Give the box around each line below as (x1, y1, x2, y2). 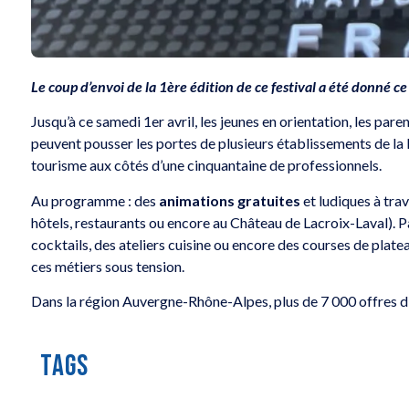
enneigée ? (73, 58, 148, 84)
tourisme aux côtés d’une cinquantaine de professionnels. (31, 156, 383, 174)
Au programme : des (31, 191, 160, 209)
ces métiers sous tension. (31, 257, 185, 275)
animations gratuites (159, 191, 301, 209)
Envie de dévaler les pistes (73, 37, 267, 63)
